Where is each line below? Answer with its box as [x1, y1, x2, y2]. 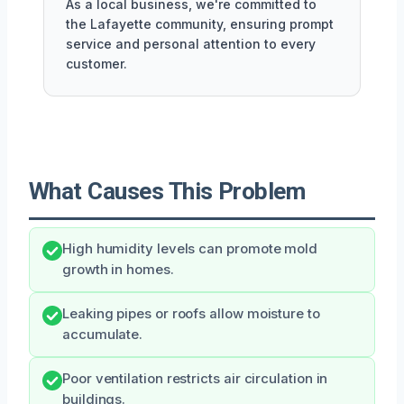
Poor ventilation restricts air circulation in [62, 370, 328, 387]
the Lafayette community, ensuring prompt [66, 15, 334, 32]
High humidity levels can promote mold [62, 240, 318, 257]
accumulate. [62, 326, 143, 343]
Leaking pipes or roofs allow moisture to [62, 305, 320, 322]
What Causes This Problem [29, 177, 306, 205]
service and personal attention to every [66, 35, 316, 51]
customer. [66, 55, 127, 71]
